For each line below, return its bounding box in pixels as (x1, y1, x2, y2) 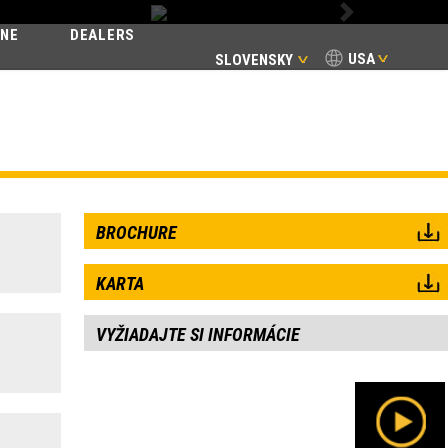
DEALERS (70, 26, 135, 44)
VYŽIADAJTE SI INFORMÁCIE (95, 324, 300, 345)
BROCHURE (95, 222, 177, 243)
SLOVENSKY (215, 51, 293, 69)
